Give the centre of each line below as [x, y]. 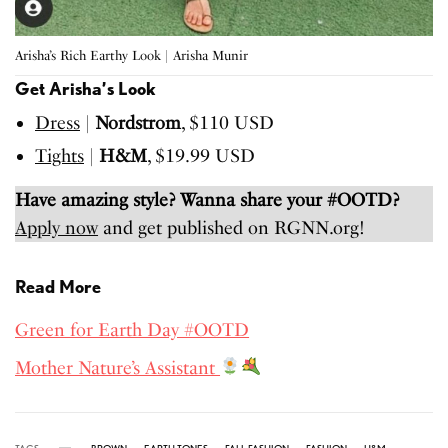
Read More [58, 286]
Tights [59, 155]
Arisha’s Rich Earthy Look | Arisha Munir [131, 55]
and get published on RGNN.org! [232, 227]
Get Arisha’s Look [85, 88]
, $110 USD [227, 122]
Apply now [57, 227]
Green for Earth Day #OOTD [132, 329]
